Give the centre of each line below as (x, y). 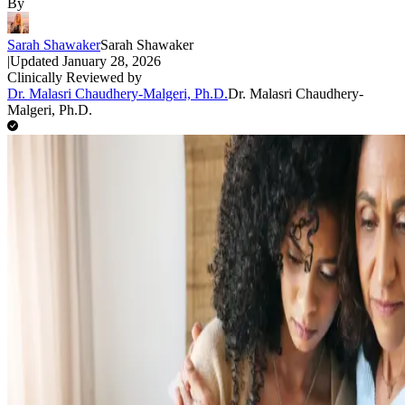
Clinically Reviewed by (75, 77)
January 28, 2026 (112, 61)
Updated (36, 61)
